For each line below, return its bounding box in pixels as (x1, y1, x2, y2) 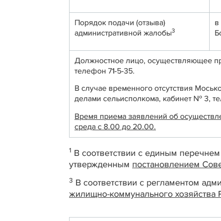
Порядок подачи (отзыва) (74, 18, 165, 28)
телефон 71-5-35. (74, 66, 135, 76)
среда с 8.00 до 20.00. (74, 121, 156, 132)
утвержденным (69, 159, 132, 170)
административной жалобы (74, 28, 172, 38)
